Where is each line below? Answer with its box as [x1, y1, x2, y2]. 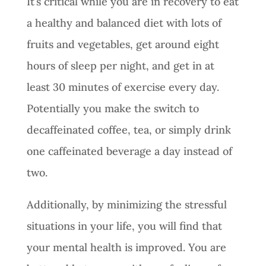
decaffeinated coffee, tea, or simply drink [26, 122, 231, 137]
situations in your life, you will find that [26, 218, 222, 233]
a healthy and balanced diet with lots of [26, 15, 221, 30]
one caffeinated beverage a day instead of [26, 144, 232, 158]
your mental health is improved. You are [26, 240, 226, 254]
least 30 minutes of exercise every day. [26, 80, 219, 94]
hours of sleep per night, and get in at [26, 58, 214, 72]
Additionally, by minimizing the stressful [26, 197, 227, 211]
